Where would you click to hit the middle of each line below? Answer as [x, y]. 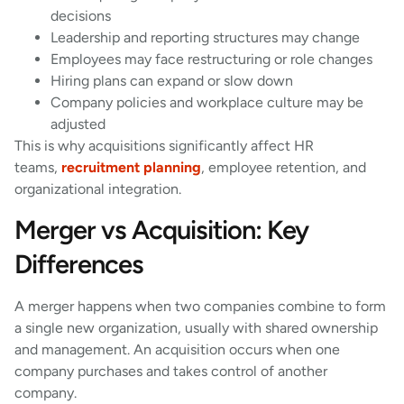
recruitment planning [131, 167]
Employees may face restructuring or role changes [213, 59]
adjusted [80, 124]
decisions [83, 15]
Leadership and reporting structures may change [207, 37]
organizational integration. [98, 188]
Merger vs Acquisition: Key [161, 230]
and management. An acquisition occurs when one [177, 350]
